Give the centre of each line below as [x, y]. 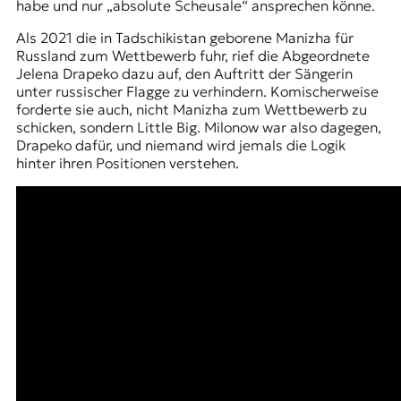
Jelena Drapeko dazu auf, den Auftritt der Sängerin [184, 73]
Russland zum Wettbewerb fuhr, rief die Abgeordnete [192, 55]
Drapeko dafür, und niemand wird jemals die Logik [180, 145]
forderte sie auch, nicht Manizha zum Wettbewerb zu [191, 109]
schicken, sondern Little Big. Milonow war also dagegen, [198, 127]
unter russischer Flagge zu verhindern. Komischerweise [197, 91]
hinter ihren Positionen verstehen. [129, 162]
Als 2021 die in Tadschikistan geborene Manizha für [184, 37]
